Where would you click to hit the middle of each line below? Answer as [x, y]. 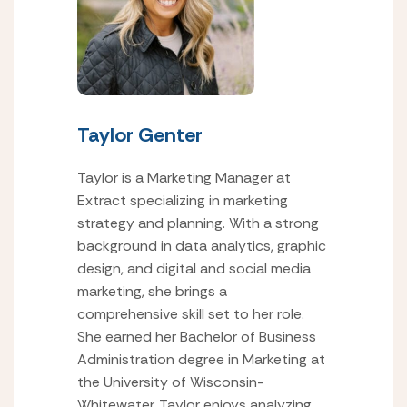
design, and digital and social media [194, 268]
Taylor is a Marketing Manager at [184, 178]
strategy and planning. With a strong [198, 223]
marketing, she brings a [152, 291]
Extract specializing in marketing [183, 200]
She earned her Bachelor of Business [197, 337]
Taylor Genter [140, 135]
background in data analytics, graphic [202, 246]
